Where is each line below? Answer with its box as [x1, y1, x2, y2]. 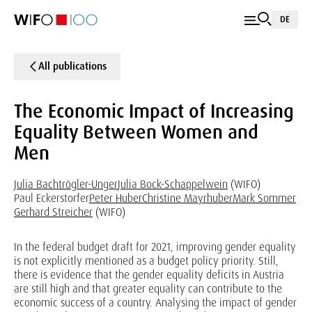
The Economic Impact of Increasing [14, 99, 294, 123]
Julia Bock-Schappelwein [118, 177, 228, 192]
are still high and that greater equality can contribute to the [14, 281, 282, 296]
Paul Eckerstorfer [14, 191, 89, 205]
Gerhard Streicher [14, 205, 93, 219]
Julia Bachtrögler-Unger [14, 177, 118, 192]
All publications [38, 59, 107, 73]
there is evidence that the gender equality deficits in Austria [14, 267, 284, 282]
